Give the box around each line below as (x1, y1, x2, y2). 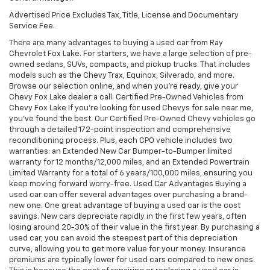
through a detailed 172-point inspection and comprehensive (9, 125, 231, 134)
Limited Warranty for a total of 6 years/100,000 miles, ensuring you (9, 169, 253, 177)
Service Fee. (9, 22, 55, 30)
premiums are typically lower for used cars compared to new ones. (9, 256, 255, 264)
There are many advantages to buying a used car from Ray (9, 39, 223, 47)
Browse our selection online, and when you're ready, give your (9, 82, 238, 90)
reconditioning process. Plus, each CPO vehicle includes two (9, 136, 233, 145)
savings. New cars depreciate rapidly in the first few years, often (9, 212, 246, 221)
